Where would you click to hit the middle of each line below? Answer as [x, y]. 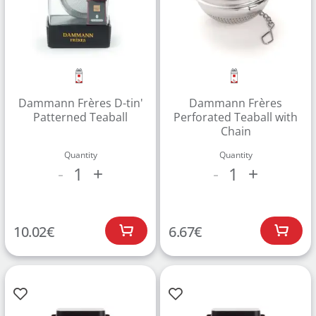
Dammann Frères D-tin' [80, 103]
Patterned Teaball [80, 117]
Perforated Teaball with [236, 117]
